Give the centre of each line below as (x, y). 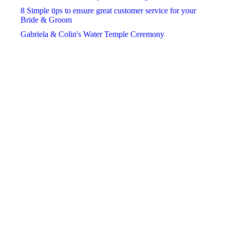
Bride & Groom (46, 20)
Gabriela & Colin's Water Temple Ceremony (92, 34)
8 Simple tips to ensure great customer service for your (108, 11)
